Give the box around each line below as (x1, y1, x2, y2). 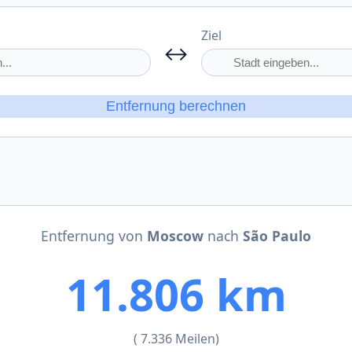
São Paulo (243, 226, 311, 245)
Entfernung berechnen (106, 98, 246, 114)
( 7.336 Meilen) (133, 330, 219, 347)
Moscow (147, 226, 207, 245)
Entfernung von (41, 226, 147, 245)
